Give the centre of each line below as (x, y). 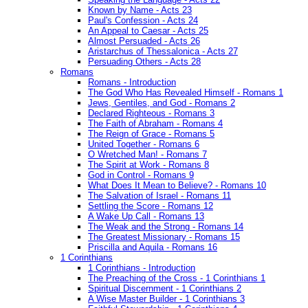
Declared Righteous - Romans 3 (151, 113)
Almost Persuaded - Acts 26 (144, 41)
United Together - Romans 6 (144, 144)
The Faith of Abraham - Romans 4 (155, 124)
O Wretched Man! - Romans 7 (147, 155)
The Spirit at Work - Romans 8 (148, 165)
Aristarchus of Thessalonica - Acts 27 (163, 52)
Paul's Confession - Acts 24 (143, 21)
